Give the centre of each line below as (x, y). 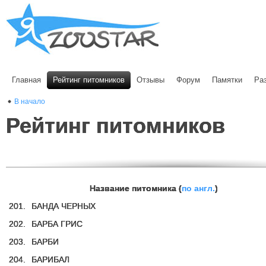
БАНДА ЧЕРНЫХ (64, 206)
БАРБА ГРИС (57, 224)
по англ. (198, 188)
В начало (30, 102)
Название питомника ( (136, 188)
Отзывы (151, 80)
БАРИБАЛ (50, 259)
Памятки (227, 80)
